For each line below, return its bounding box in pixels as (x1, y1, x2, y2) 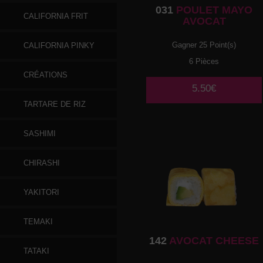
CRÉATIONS (23, 70, 68, 79)
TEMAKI (23, 217, 53, 226)
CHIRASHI (23, 159, 60, 167)
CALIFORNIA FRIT (23, 12, 88, 21)
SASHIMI (23, 129, 56, 138)
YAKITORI (23, 188, 59, 197)
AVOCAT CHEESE (167, 235, 259, 247)
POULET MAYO (173, 4, 253, 16)
